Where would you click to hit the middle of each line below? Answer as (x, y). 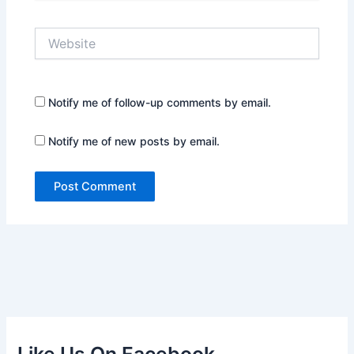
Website (56, 35)
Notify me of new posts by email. (134, 141)
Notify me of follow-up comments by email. (160, 102)
